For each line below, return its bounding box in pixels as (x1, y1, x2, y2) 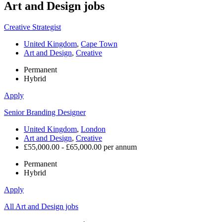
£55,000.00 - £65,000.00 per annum (24, 142, 137, 151)
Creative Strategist (4, 22, 61, 31)
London (81, 124, 106, 133)
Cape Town (81, 39, 117, 48)
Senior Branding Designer (4, 108, 86, 116)
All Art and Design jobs (4, 202, 78, 211)
